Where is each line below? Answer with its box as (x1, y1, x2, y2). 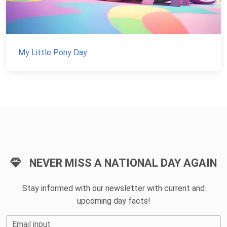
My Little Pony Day (18, 47, 87, 57)
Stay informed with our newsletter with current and (22, 183, 205, 193)
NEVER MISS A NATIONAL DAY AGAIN (29, 156, 217, 169)
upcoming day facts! (77, 196, 150, 206)
